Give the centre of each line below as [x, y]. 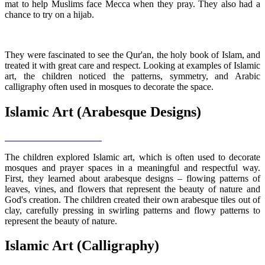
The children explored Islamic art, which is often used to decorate [132, 157]
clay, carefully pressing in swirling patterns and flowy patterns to [132, 210]
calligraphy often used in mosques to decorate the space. [109, 86]
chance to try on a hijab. [49, 14]
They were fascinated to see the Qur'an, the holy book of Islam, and [132, 54]
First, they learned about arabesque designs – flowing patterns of [132, 178]
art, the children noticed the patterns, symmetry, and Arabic [132, 76]
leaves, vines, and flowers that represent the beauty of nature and [132, 189]
